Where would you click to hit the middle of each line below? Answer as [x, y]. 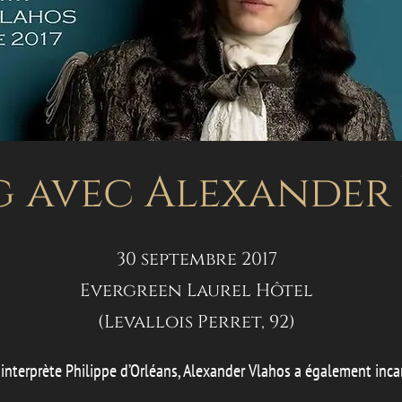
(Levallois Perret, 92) [197, 322]
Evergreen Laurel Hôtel [197, 290]
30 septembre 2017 [197, 259]
